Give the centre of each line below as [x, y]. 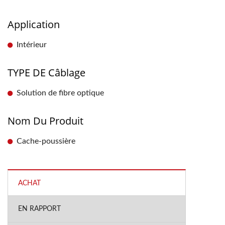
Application [34, 24]
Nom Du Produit [45, 121]
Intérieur [32, 45]
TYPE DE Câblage [46, 73]
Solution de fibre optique [60, 93]
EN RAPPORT [39, 209]
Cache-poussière [46, 141]
